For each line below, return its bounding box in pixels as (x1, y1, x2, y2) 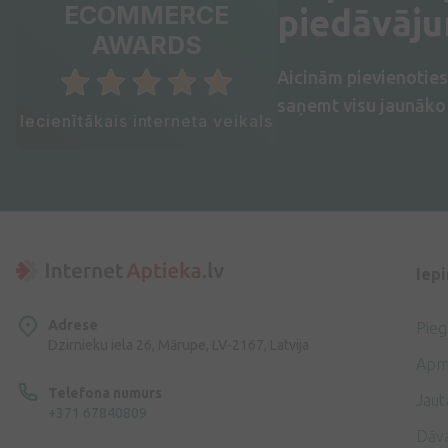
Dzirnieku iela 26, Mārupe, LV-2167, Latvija (48, 336, 309, 353)
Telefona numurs (48, 384, 162, 401)
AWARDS (91, 30, 202, 60)
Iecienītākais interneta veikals (20, 111, 273, 131)
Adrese (48, 316, 98, 333)
